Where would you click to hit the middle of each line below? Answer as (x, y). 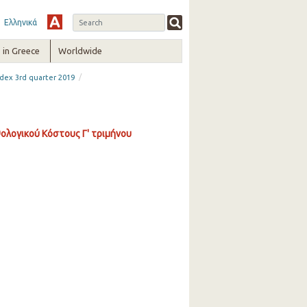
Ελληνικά (20, 22)
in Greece (21, 51)
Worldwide (81, 51)
